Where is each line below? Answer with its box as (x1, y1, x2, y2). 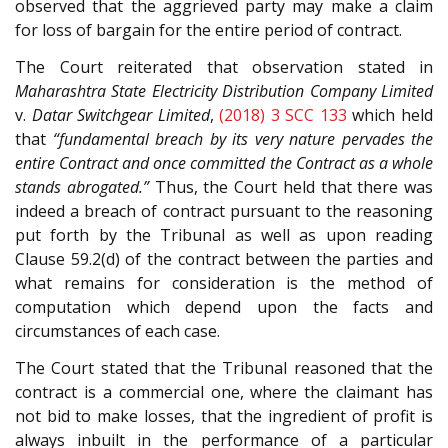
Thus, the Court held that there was (148, 175, 433, 198)
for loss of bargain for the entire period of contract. (15, 19, 402, 42)
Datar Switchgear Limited (31, 103, 210, 126)
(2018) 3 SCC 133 (219, 103, 347, 126)
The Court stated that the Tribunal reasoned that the (15, 356, 433, 379)
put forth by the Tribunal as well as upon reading (15, 223, 433, 246)
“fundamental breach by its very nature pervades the (52, 127, 433, 150)
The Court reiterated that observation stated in (15, 55, 433, 78)
